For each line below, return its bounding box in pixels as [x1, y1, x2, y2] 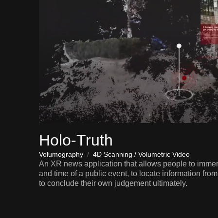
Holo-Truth [39, 131, 113, 149]
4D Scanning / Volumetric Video [93, 150, 190, 158]
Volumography [39, 150, 83, 158]
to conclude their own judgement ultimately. [39, 179, 187, 187]
